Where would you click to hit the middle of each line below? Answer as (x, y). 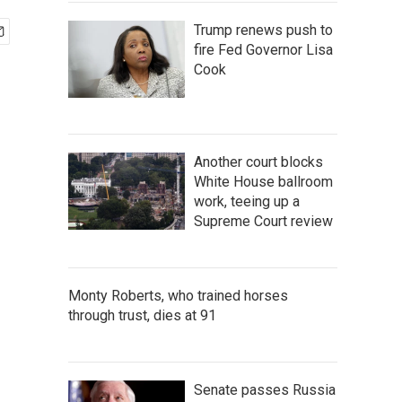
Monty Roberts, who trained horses (178, 296)
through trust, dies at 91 (142, 315)
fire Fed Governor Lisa (263, 50)
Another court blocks (258, 162)
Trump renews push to (263, 30)
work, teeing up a (247, 201)
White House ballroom (263, 182)
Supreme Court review (263, 221)
